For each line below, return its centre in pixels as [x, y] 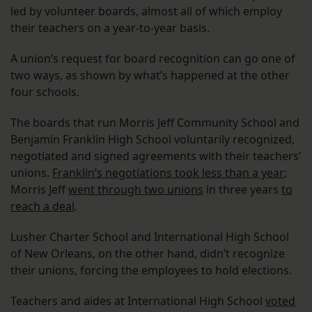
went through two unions [136, 190]
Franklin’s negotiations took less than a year [168, 173]
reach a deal [42, 206]
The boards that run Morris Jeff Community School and [155, 123]
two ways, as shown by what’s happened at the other [150, 76]
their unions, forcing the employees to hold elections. [151, 271]
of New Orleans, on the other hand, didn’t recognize [148, 254]
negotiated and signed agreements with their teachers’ [156, 156]
